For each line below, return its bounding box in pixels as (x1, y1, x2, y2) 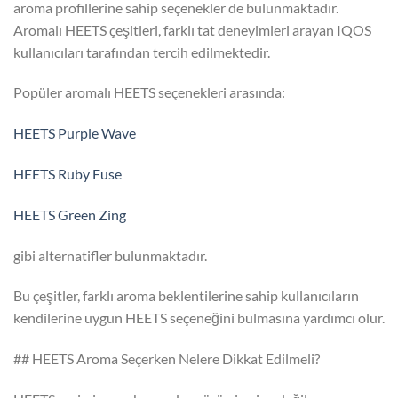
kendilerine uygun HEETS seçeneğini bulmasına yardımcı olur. (13, 309, 385, 327)
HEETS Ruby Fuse (13, 164, 122, 182)
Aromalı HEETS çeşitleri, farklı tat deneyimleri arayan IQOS (13, 20, 371, 38)
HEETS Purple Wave (13, 124, 136, 142)
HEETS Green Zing (13, 205, 126, 223)
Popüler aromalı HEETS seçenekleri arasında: (13, 84, 285, 101)
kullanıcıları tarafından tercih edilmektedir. (13, 43, 270, 60)
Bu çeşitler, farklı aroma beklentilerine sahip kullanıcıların (13, 287, 359, 305)
